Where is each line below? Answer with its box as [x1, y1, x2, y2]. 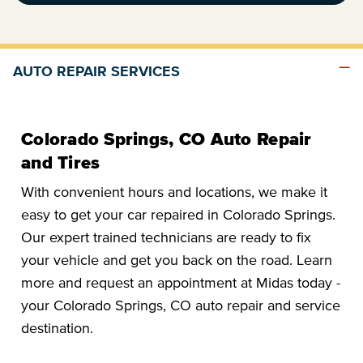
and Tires [21, 152, 100, 172]
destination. [21, 319, 93, 336]
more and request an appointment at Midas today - [21, 274, 340, 291]
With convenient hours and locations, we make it [21, 183, 327, 200]
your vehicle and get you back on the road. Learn [21, 251, 332, 268]
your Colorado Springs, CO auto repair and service [21, 297, 340, 314]
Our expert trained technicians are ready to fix [21, 228, 311, 246]
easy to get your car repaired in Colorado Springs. [21, 206, 335, 223]
